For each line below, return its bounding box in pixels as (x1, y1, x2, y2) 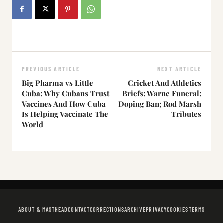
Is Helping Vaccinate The (22, 109, 108, 119)
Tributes (171, 109, 201, 119)
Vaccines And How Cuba (22, 98, 106, 109)
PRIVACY (146, 205, 167, 213)
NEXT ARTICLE (157, 65, 201, 72)
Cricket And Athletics (128, 77, 201, 88)
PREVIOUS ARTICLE (22, 65, 80, 72)
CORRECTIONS (89, 205, 124, 213)
